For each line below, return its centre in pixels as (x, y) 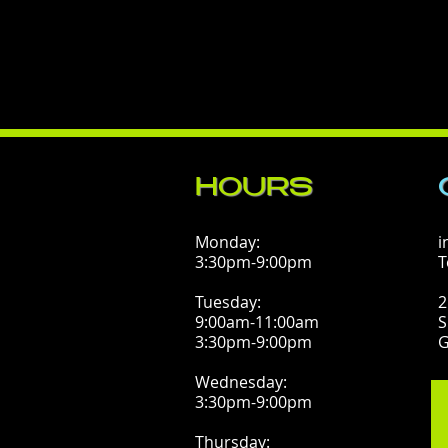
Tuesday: (228, 302)
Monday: (227, 242)
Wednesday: (241, 382)
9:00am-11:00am (257, 322)
